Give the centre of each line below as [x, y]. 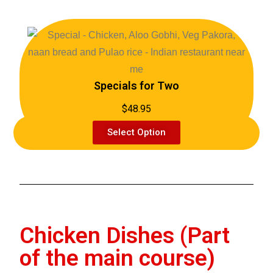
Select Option [136, 133]
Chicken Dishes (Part [125, 236]
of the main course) [118, 258]
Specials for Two [136, 86]
